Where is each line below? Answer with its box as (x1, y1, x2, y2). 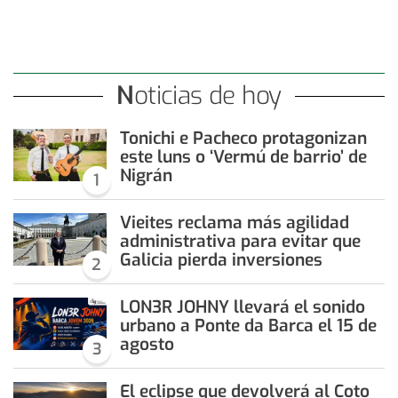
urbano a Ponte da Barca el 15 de (119, 314, 377, 338)
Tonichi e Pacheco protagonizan (119, 127, 367, 150)
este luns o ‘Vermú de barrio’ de (119, 146, 367, 169)
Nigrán (119, 164, 172, 187)
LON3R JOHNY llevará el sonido (119, 296, 365, 319)
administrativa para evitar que (119, 230, 361, 253)
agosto (119, 333, 174, 356)
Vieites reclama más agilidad (119, 211, 349, 235)
